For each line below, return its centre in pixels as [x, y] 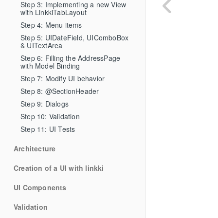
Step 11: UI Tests [48, 129]
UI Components [40, 187]
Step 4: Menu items [51, 25]
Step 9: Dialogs [45, 103]
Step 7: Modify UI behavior [63, 78]
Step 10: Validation [50, 116]
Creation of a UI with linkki [59, 168]
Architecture [35, 148]
